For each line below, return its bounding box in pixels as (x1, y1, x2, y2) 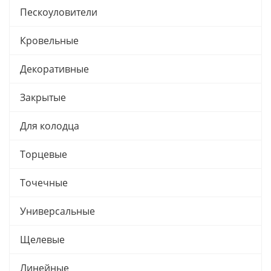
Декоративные (20, 62, 89, 76)
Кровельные (20, 34, 79, 47)
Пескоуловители (20, 5, 97, 19)
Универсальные (20, 204, 95, 218)
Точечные (20, 176, 68, 189)
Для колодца (20, 119, 79, 132)
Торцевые (20, 148, 67, 161)
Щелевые (20, 233, 65, 246)
